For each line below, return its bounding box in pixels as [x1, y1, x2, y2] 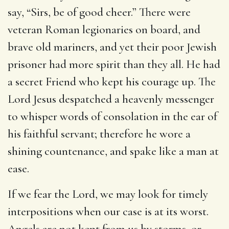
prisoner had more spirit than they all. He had [8, 57, 220, 72]
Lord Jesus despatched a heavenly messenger [8, 91, 214, 106]
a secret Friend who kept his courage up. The [8, 74, 216, 89]
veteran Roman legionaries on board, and [8, 22, 200, 37]
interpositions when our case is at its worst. [8, 204, 209, 219]
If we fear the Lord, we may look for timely [8, 187, 208, 201]
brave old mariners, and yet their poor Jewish [8, 39, 217, 54]
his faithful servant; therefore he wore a [8, 126, 191, 141]
